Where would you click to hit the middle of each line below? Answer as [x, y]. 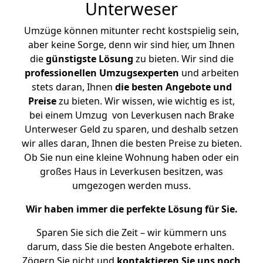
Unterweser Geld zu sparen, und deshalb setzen [131, 129]
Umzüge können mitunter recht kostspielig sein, [131, 31]
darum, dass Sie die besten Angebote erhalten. [131, 247]
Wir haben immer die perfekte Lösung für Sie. [131, 209]
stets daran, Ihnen [73, 87]
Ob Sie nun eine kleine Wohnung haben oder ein [131, 157]
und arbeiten [209, 73]
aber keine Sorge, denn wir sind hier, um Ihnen [131, 45]
